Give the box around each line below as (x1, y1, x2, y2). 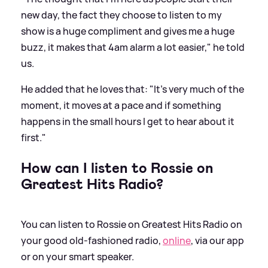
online (163, 233, 191, 247)
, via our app (191, 233, 244, 247)
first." (21, 130, 46, 144)
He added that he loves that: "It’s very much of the (21, 82, 244, 96)
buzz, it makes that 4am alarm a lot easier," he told (21, 40, 245, 54)
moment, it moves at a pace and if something (21, 98, 221, 112)
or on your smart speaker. (21, 249, 134, 263)
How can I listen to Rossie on (21, 158, 214, 178)
